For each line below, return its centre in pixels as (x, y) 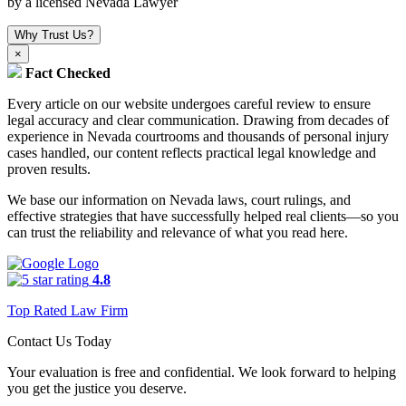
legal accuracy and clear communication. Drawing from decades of (198, 120)
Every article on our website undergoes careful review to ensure (189, 103)
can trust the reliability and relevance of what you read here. (178, 232)
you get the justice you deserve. (97, 388)
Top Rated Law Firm (68, 310)
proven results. (49, 169)
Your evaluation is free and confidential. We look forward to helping (202, 372)
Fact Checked (68, 72)
